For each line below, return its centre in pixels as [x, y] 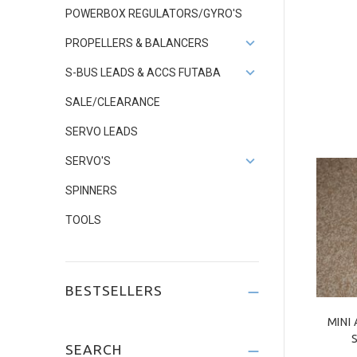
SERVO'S [88, 161]
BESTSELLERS [114, 290]
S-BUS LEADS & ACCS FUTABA [143, 73]
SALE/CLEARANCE [113, 102]
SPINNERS [91, 190]
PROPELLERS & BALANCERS [137, 43]
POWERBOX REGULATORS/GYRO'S [154, 14]
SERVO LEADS [102, 131]
